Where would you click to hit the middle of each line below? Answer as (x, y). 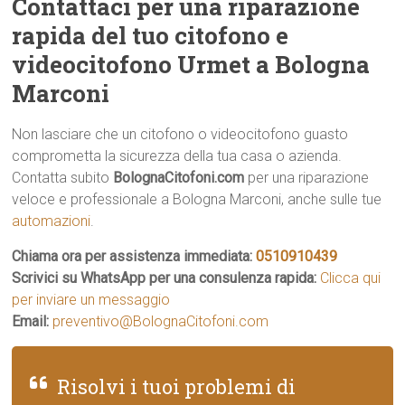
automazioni (52, 221)
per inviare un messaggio (91, 300)
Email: (33, 321)
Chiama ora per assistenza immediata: (134, 256)
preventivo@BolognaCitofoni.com (161, 321)
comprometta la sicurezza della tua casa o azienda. (177, 156)
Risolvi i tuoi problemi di (177, 386)
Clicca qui (351, 278)
